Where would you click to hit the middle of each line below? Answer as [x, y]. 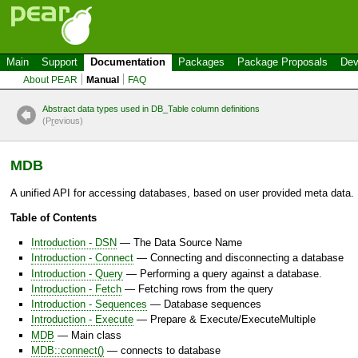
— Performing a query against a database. [223, 273]
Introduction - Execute [82, 320]
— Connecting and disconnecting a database [239, 258]
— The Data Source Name [179, 243]
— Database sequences [204, 304]
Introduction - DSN [74, 243]
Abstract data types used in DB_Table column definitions [151, 109]
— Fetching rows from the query [197, 288]
